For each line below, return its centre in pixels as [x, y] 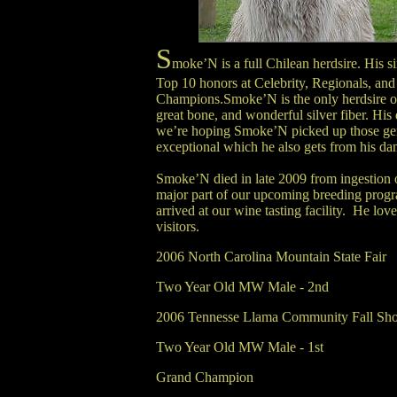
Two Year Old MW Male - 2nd [242, 287]
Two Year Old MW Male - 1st [239, 347]
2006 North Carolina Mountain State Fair [271, 257]
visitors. [177, 226]
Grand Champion [204, 377]
